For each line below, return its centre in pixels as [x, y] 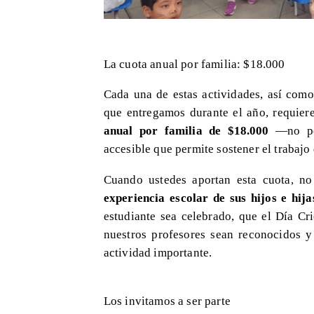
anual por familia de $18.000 [186, 131]
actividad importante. [158, 252]
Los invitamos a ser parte [167, 301]
